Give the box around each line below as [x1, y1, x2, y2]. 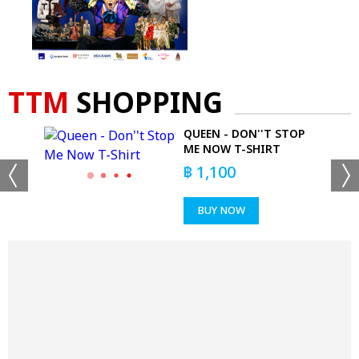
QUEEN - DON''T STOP [184, 126, 305, 143]
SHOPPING [69, 83, 223, 127]
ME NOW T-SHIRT [184, 141, 280, 159]
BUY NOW [197, 203, 245, 220]
